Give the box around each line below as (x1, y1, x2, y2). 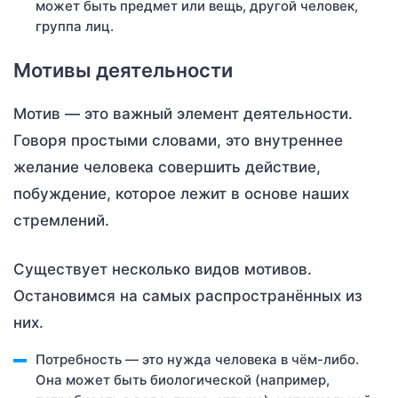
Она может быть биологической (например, (36, 370, 330, 388)
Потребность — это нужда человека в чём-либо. (36, 350, 359, 368)
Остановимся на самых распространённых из (13, 286, 362, 305)
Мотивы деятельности (13, 58, 233, 82)
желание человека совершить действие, (13, 157, 321, 176)
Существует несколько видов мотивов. (13, 259, 312, 278)
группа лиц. (36, 17, 114, 35)
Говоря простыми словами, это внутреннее (13, 131, 343, 149)
